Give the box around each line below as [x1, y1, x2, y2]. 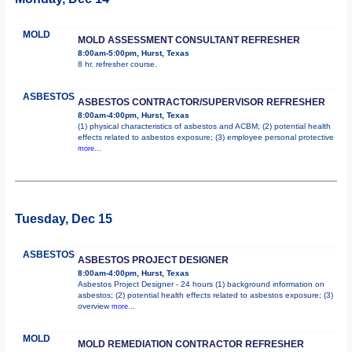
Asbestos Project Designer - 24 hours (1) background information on [78, 279, 324, 288]
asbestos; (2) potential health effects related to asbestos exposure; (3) [78, 290, 333, 299]
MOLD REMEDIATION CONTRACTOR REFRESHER [78, 338, 304, 350]
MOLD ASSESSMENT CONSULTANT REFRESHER [78, 34, 300, 46]
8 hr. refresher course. [78, 59, 157, 68]
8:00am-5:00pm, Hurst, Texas [78, 48, 189, 57]
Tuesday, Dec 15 [15, 211, 112, 225]
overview [78, 301, 112, 310]
